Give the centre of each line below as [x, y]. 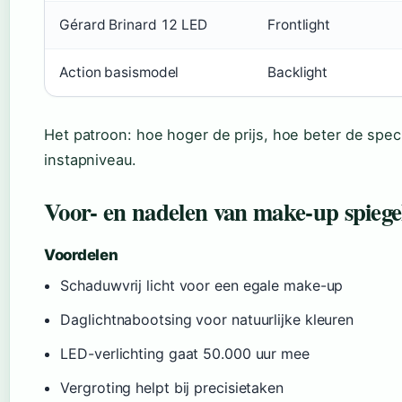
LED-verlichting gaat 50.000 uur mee [185, 354]
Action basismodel [119, 73]
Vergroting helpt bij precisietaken [172, 388]
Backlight [298, 73]
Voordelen [81, 255]
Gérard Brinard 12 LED [133, 25]
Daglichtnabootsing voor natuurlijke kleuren [207, 320]
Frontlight [299, 25]
